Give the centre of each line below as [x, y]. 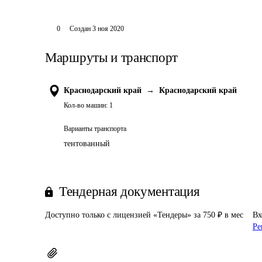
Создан [80, 29]
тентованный [87, 144]
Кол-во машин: [86, 105]
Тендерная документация [130, 192]
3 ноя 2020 [108, 29]
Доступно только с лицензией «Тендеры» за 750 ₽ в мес [144, 215]
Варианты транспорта [95, 129]
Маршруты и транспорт [111, 58]
